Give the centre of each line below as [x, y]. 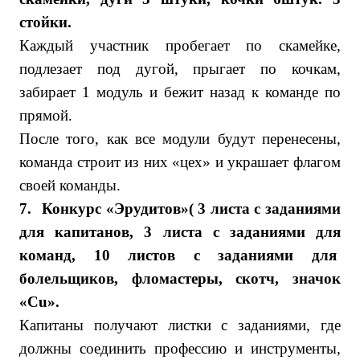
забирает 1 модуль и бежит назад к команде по [180, 92]
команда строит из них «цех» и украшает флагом [180, 162]
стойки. [45, 22]
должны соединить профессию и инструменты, [180, 348]
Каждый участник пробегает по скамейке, [180, 45]
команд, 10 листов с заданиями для [180, 255]
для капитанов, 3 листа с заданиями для [180, 232]
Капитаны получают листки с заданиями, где [180, 325]
